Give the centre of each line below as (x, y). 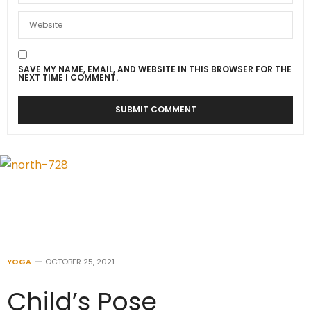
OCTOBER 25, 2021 (80, 262)
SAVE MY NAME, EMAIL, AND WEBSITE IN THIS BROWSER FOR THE (155, 69)
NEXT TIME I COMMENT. (68, 77)
